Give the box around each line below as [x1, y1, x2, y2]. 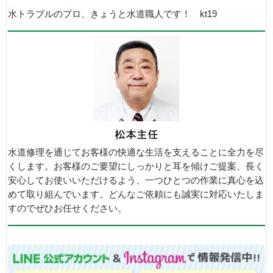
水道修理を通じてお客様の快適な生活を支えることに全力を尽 [8, 147, 264, 158]
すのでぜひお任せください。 [8, 204, 127, 214]
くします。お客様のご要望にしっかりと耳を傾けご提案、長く [8, 161, 264, 172]
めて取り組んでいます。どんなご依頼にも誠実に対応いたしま [8, 190, 264, 200]
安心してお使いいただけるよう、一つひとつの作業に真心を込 [8, 175, 264, 186]
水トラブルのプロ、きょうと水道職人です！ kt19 [8, 9, 217, 19]
